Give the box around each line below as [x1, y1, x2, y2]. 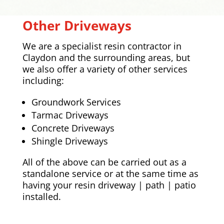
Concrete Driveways [31, 122, 114, 134]
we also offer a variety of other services [22, 63, 187, 75]
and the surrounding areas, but [58, 51, 190, 64]
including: [22, 74, 64, 87]
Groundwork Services [31, 96, 121, 108]
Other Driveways [22, 16, 131, 35]
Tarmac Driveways [31, 109, 108, 121]
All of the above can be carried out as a [22, 156, 186, 168]
